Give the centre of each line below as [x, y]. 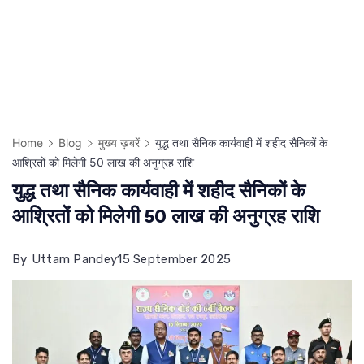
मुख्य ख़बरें [119, 143]
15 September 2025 [174, 260]
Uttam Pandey [74, 260]
